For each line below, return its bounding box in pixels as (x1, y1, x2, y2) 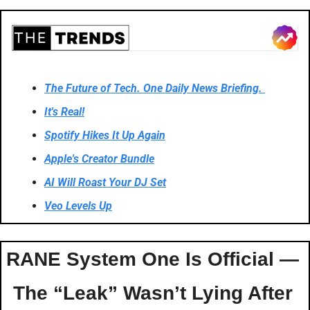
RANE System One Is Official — (6, 248, 299, 270)
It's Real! (44, 104, 84, 118)
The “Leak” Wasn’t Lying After (12, 282, 293, 304)
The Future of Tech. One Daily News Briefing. (44, 81, 265, 95)
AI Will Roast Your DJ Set (44, 175, 166, 189)
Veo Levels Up (44, 199, 112, 212)
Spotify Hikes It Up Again (44, 128, 165, 142)
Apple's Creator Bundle (44, 152, 154, 165)
